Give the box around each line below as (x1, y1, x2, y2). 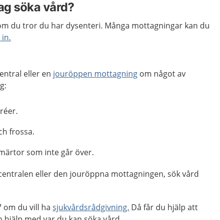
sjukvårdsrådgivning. (53, 202, 130, 213)
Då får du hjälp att (129, 202, 198, 213)
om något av (137, 68, 186, 79)
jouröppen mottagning (53, 68, 138, 79)
